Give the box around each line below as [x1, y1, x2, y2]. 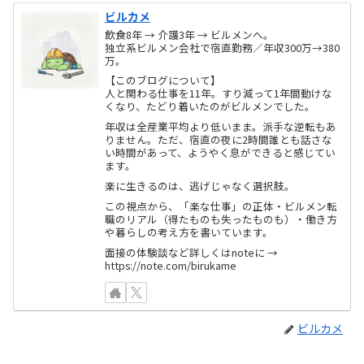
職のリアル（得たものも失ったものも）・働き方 [105, 210, 338, 227]
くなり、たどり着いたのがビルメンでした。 [105, 98, 316, 115]
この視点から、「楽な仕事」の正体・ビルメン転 [105, 197, 338, 214]
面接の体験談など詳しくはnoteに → [105, 244, 279, 260]
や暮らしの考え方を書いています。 [105, 223, 274, 240]
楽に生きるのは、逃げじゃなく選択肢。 [105, 177, 296, 193]
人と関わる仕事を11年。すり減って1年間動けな [105, 85, 333, 102]
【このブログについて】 [105, 72, 222, 89]
